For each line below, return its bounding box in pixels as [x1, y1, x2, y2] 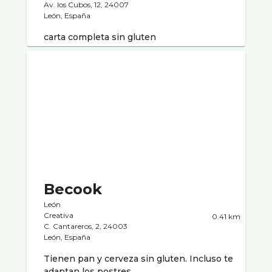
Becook [44, 180, 102, 198]
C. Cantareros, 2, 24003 [44, 221, 127, 231]
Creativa [44, 210, 73, 220]
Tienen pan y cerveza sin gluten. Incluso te [44, 253, 233, 264]
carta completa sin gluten [44, 31, 156, 42]
